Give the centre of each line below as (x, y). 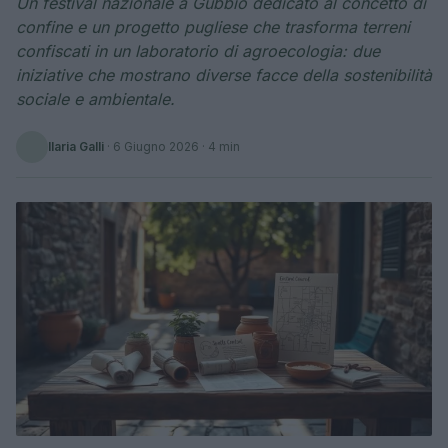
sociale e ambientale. (95, 99)
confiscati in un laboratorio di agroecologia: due (198, 51)
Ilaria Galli (76, 146)
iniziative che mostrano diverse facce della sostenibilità (224, 75)
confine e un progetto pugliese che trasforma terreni (213, 27)
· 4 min (219, 146)
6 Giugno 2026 (156, 146)
